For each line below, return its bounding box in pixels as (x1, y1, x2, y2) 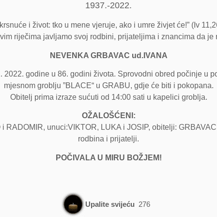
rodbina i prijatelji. (78, 135, 139, 143)
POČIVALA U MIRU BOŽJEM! (55, 153, 162, 162)
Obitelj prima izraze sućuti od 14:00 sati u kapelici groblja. (10, 93, 207, 102)
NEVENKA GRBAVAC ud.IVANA (49, 51, 168, 60)
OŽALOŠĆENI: (81, 111, 136, 120)
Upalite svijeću (85, 200, 135, 208)
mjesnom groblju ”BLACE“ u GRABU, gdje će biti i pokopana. (3, 81, 214, 90)
